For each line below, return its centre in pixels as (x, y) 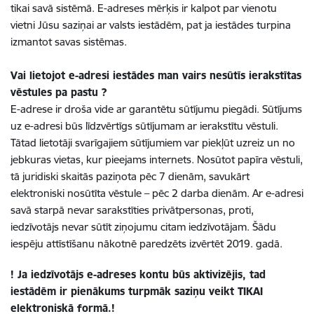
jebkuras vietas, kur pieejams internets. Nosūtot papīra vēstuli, (157, 159)
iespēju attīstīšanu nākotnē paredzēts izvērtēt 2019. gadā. (146, 244)
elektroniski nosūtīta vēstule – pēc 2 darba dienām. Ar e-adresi (157, 193)
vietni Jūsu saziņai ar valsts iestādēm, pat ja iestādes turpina (151, 25)
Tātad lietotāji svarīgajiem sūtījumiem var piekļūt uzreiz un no (153, 143)
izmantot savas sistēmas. (69, 42)
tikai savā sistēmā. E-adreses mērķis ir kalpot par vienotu (144, 8)
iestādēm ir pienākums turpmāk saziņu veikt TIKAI (137, 291)
